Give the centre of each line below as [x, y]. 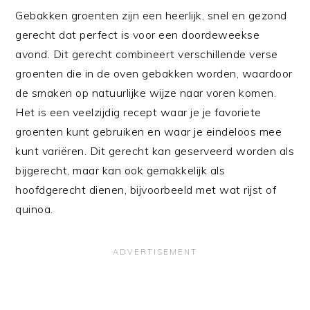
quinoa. [34, 209]
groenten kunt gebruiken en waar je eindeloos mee [149, 131]
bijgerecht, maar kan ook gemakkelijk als [120, 170]
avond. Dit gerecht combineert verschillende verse [147, 54]
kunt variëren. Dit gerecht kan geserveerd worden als [155, 151]
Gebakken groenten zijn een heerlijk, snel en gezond [151, 15]
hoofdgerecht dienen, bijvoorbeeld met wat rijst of [146, 189]
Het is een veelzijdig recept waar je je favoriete [138, 112]
